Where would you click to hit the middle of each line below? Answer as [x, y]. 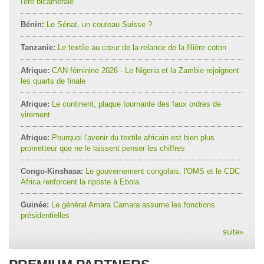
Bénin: [32, 24]
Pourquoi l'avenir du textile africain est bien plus [132, 138]
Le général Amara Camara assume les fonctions [132, 205]
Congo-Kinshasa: [52, 171]
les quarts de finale [53, 81]
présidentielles [45, 215]
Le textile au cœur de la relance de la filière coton [141, 47]
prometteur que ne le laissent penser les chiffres [103, 148]
